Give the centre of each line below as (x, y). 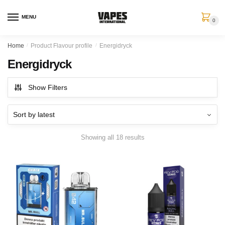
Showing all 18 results (113, 137)
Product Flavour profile (62, 46)
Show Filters (48, 87)
